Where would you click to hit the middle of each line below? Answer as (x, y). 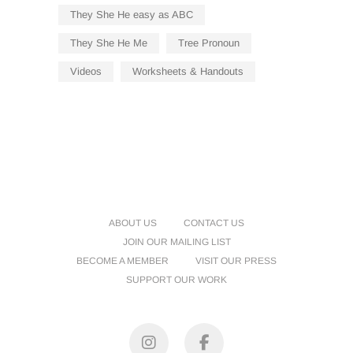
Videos (86, 72)
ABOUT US (133, 223)
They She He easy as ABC (132, 15)
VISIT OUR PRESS (236, 261)
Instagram (209, 342)
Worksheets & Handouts (188, 72)
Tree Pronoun (209, 43)
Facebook (254, 342)
